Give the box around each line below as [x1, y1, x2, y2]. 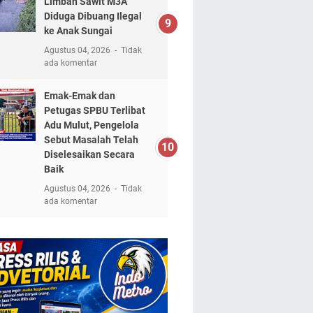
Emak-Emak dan [43, 89, 115, 101]
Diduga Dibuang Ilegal [43, 10, 142, 22]
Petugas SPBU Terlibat [43, 104, 145, 116]
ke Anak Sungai [43, 24, 112, 36]
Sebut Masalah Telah [43, 133, 138, 145]
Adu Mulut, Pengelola [43, 119, 139, 131]
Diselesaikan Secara [43, 148, 135, 160]
